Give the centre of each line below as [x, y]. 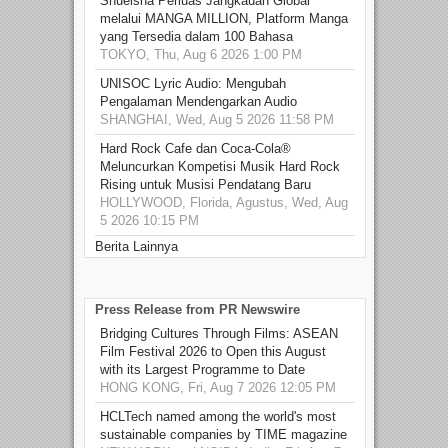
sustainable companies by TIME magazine [223, 434]
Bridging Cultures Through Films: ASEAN [219, 333]
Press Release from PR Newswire [197, 309]
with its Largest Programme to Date [202, 369]
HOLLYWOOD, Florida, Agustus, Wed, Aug [224, 202]
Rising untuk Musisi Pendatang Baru [205, 184]
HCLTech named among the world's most [218, 416]
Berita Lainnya [136, 246]
